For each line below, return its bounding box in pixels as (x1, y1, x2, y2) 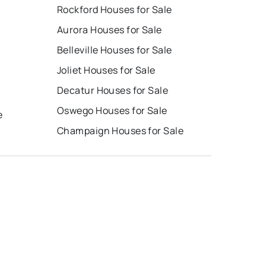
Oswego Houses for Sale (57, 104, 167, 118)
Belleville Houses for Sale (57, 43, 172, 57)
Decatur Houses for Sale (57, 84, 169, 97)
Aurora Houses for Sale (57, 23, 162, 37)
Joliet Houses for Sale (57, 64, 156, 77)
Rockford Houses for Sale (57, 3, 172, 17)
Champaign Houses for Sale (57, 124, 183, 138)
